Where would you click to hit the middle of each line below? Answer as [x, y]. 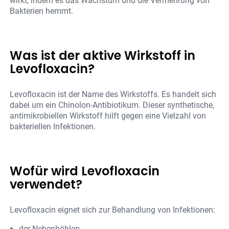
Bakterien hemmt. [42, 11]
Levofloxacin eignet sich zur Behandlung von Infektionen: [113, 210]
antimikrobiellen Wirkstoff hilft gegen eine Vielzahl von [108, 116]
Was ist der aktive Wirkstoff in [103, 56]
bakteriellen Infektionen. [53, 127]
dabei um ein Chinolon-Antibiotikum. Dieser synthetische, [112, 105]
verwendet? [46, 185]
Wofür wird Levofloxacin [85, 171]
